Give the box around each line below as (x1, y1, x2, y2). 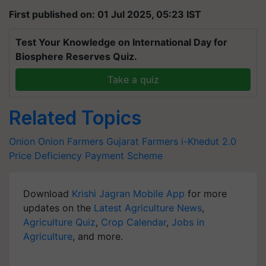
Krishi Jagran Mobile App (72, 188, 185, 199)
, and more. (72, 230, 123, 242)
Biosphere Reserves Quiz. (15, 50, 137, 62)
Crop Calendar (101, 216, 166, 228)
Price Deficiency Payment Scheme (9, 150, 163, 161)
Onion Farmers (38, 135, 103, 147)
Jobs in (172, 216, 204, 228)
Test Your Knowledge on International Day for (15, 36, 227, 48)
